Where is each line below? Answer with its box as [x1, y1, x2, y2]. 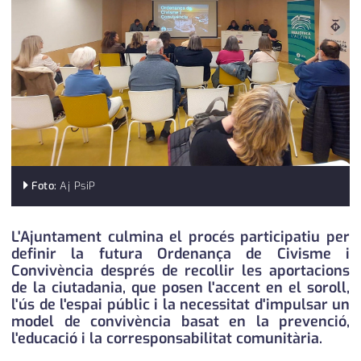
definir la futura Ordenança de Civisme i [11, 244, 350, 264]
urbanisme [147, 317, 214, 334]
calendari [151, 5, 210, 23]
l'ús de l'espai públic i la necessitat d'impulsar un [11, 295, 350, 315]
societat [155, 247, 206, 265]
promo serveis [135, 109, 226, 127]
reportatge [147, 143, 214, 161]
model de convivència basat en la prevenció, [11, 312, 350, 332]
